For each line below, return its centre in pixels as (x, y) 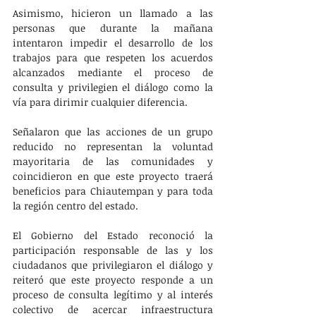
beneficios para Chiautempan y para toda (113, 190)
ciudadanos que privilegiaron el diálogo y (113, 265)
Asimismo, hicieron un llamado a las (113, 13)
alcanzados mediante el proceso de (113, 72)
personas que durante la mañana (113, 28)
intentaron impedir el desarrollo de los (113, 42)
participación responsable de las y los (113, 250)
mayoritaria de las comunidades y (113, 161)
